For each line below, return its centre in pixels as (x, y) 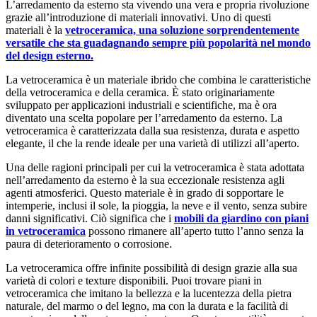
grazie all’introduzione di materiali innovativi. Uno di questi (138, 17)
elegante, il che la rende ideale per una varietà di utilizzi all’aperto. (152, 143)
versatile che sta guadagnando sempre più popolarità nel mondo (158, 42)
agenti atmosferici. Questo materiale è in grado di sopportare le (145, 192)
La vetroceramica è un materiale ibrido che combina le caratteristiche (158, 79)
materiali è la (35, 30)
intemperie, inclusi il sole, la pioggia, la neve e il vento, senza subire (156, 205)
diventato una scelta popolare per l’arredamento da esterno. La (144, 117)
